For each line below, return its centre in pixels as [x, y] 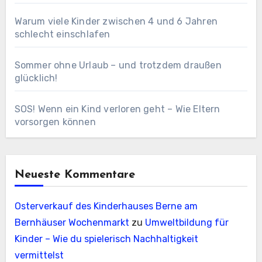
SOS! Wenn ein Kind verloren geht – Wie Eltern [117, 109]
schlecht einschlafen [62, 34]
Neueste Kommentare [75, 175]
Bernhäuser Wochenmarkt [72, 222]
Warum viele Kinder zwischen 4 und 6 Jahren [116, 21]
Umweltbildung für [187, 222]
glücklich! [36, 78]
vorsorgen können [55, 122]
